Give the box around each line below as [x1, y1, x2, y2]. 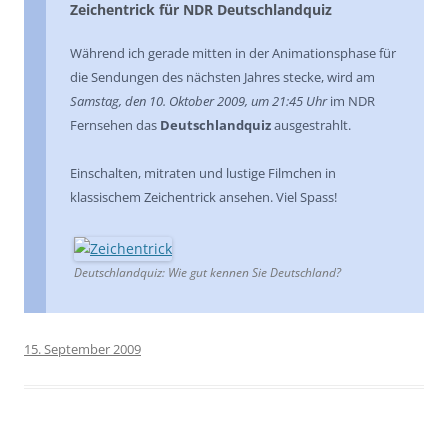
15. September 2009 [24, 340, 141, 358]
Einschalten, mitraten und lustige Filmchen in [70, 164, 336, 182]
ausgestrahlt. [274, 116, 351, 134]
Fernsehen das [70, 116, 160, 134]
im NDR [327, 92, 375, 110]
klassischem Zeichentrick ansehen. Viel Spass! [70, 188, 337, 206]
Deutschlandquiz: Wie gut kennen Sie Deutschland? [74, 264, 341, 281]
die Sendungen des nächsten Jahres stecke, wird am [70, 68, 375, 86]
